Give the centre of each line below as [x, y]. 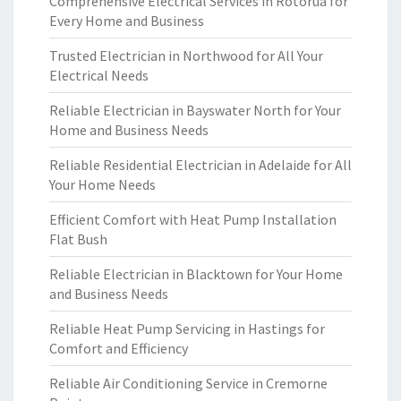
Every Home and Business [127, 21]
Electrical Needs [99, 75]
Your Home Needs [102, 184]
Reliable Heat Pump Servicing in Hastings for [187, 328]
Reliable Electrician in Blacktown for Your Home [196, 274]
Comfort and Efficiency [119, 348]
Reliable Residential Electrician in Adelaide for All [200, 165]
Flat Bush [78, 239]
